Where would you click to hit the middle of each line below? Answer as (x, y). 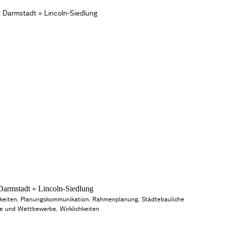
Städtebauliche (163, 199)
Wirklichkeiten (80, 209)
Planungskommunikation (55, 199)
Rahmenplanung (116, 199)
